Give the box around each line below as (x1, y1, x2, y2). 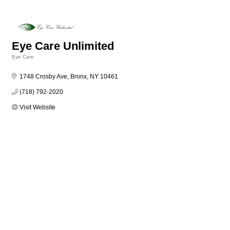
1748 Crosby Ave (20, 73, 67, 81)
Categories (11, 61, 39, 67)
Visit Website (20, 104, 55, 111)
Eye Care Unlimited (12, 40, 114, 53)
